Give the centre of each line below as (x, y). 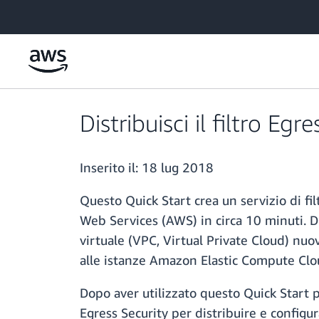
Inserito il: (111, 168)
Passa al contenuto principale (71, 14)
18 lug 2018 (178, 168)
